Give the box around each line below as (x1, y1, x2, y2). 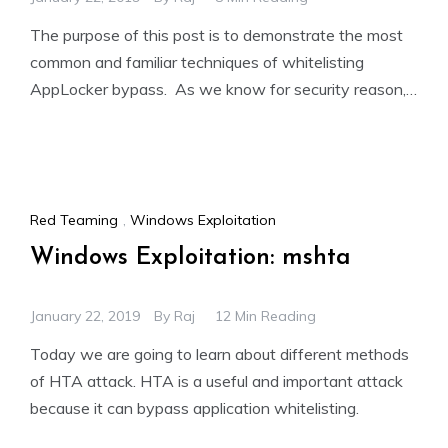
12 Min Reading (215, 306, 316, 325)
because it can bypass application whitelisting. (30, 397, 359, 418)
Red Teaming (30, 210, 118, 229)
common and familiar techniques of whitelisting (30, 52, 364, 73)
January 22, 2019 (30, 306, 140, 325)
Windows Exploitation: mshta (30, 245, 351, 270)
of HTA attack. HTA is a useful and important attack (30, 370, 403, 391)
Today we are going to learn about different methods (30, 343, 409, 364)
